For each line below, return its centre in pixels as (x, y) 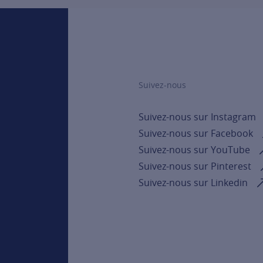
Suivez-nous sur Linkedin (193, 183)
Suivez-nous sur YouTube (194, 150)
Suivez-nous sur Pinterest (195, 166)
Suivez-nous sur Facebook (196, 133)
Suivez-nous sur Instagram (197, 117)
